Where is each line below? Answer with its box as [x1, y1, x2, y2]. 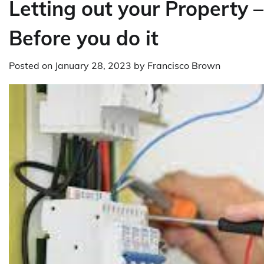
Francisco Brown [147, 60, 220, 71]
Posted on [9, 60, 55, 71]
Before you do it [9, 25, 159, 50]
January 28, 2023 [55, 60, 131, 71]
